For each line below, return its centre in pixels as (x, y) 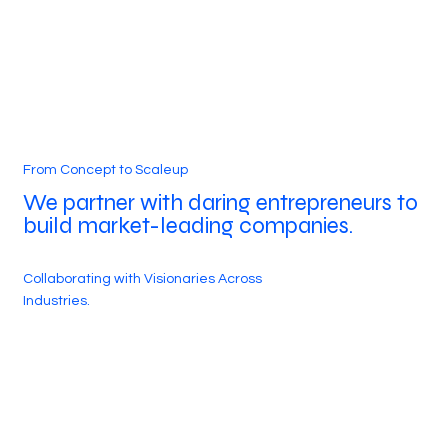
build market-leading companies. (187, 225)
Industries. (56, 300)
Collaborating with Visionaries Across (142, 278)
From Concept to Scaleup (105, 170)
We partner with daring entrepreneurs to (220, 202)
